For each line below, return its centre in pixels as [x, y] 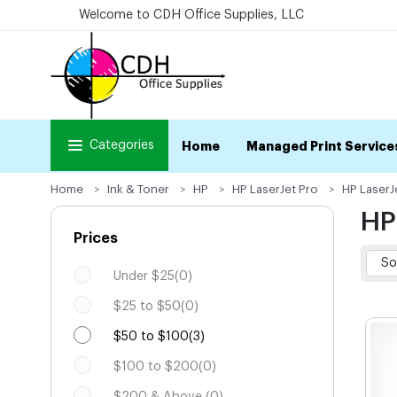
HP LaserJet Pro [275, 189]
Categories [122, 145]
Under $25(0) [153, 276]
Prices [96, 238]
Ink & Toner [138, 189]
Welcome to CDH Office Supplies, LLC [191, 15]
